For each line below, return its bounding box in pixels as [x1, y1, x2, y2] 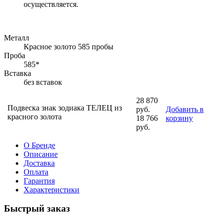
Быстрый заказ [4, 203, 70, 214]
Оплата [24, 167, 48, 176]
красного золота [7, 112, 62, 121]
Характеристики [24, 185, 79, 194]
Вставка [4, 69, 31, 77]
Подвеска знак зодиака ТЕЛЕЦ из [7, 103, 122, 112]
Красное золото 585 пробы [24, 42, 113, 51]
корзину [166, 113, 193, 122]
